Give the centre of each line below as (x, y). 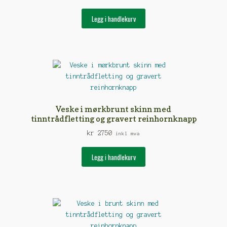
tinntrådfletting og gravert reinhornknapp (113, 118)
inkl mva (128, 134)
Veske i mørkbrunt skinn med (113, 109)
